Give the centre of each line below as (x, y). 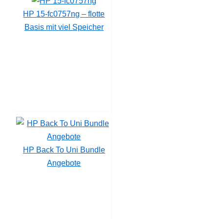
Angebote (64, 163)
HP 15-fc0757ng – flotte (64, 14)
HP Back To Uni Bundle (64, 150)
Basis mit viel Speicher (64, 27)
